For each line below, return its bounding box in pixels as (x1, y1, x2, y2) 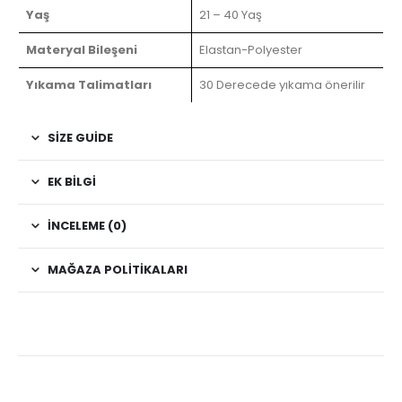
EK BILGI (48, 172, 96, 190)
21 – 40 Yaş (199, 5, 262, 23)
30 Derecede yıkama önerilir (199, 75, 365, 93)
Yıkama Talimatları (26, 75, 152, 93)
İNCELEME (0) (48, 216, 127, 234)
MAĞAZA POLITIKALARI (48, 260, 188, 278)
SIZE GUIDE (48, 128, 113, 146)
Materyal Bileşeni (26, 40, 137, 58)
